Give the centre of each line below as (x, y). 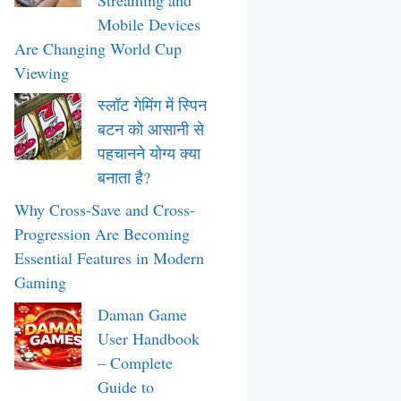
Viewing (42, 73)
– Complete (135, 363)
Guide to (126, 387)
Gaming (40, 282)
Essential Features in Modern (109, 258)
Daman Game (142, 314)
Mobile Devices (149, 24)
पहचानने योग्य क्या (149, 153)
